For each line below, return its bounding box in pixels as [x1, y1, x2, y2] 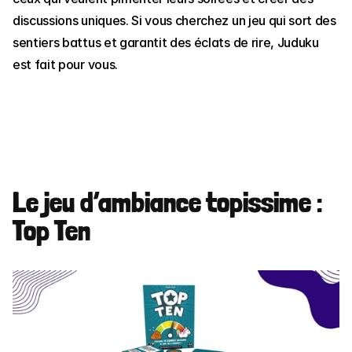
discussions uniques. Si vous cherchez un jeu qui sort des [13, 12, 336, 28]
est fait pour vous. [13, 56, 118, 72]
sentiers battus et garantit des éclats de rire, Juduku [13, 34, 319, 50]
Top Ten [13, 213, 90, 247]
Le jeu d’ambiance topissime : [13, 185, 322, 219]
